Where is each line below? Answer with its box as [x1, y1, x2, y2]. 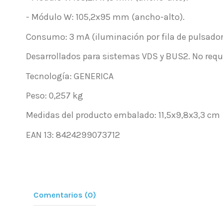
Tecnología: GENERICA [26, 70, 113, 82]
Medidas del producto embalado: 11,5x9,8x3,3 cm [26, 110, 220, 121]
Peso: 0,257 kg [26, 90, 83, 102]
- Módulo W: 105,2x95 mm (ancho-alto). [26, 11, 185, 23]
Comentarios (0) [33, 190, 96, 200]
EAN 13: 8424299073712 [26, 129, 120, 140]
